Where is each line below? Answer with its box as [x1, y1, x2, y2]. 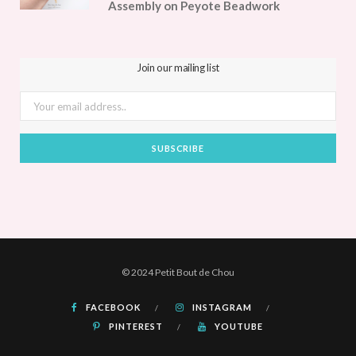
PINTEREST [109, 321, 163, 332]
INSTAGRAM [192, 302, 252, 313]
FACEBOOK [86, 302, 141, 313]
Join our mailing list [136, 61, 220, 75]
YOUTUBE [214, 321, 263, 332]
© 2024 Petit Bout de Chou [122, 266, 234, 279]
